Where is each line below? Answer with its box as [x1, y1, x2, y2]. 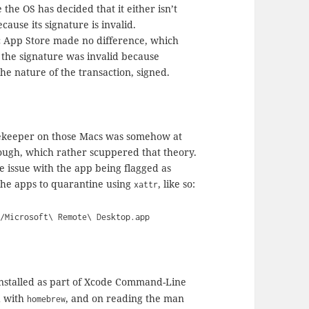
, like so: [158, 177, 196, 190]
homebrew [27, 293, 66, 304]
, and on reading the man [66, 291, 185, 305]
